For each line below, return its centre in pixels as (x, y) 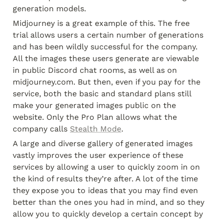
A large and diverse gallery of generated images (103, 143)
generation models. (49, 9)
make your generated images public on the (94, 105)
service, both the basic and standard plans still (102, 94)
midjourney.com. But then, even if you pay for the (107, 82)
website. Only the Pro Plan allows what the (95, 117)
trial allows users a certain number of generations (108, 35)
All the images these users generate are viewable (106, 58)
